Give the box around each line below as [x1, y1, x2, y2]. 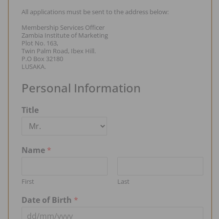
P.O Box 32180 [22, 54, 63, 63]
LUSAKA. [22, 62, 46, 71]
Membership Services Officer [22, 22, 105, 32]
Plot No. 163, [22, 38, 58, 47]
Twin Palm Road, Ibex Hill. [22, 46, 96, 55]
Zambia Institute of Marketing [22, 30, 108, 40]
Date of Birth [22, 194, 74, 205]
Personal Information [22, 79, 141, 96]
